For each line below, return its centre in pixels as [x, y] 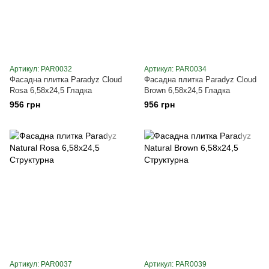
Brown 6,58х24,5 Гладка [187, 90]
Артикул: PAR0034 [175, 69]
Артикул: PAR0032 [41, 69]
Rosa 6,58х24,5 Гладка [51, 90]
